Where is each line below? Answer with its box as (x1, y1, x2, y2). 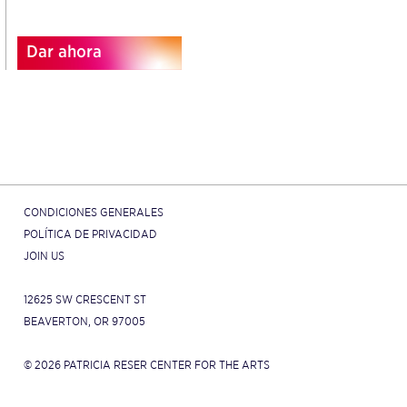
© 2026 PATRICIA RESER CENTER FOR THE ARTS (23, 358, 270, 372)
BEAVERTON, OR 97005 (23, 314, 145, 329)
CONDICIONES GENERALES (23, 205, 164, 220)
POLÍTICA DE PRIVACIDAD (23, 227, 157, 242)
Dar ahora (26, 42, 102, 62)
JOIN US (23, 249, 65, 263)
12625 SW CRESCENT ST (23, 293, 146, 307)
